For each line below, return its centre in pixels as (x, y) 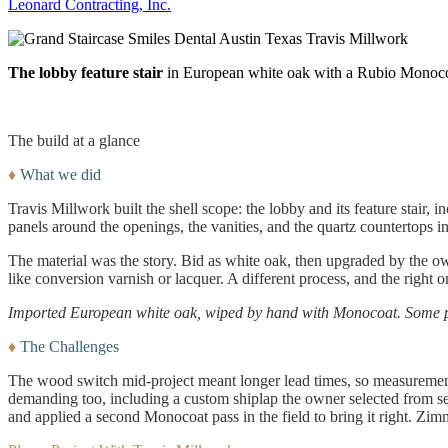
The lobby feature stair (85, 73)
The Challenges (67, 347)
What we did (58, 175)
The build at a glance (74, 141)
